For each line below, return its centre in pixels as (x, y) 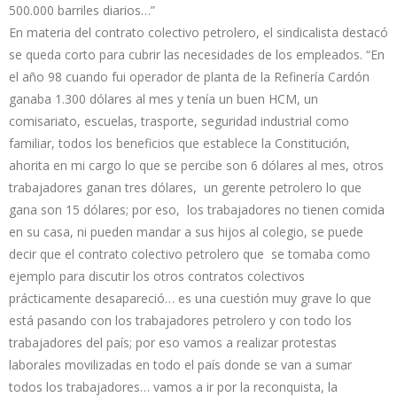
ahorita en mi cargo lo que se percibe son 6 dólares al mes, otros (196, 165)
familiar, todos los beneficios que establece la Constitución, (179, 143)
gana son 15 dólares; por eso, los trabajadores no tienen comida (197, 209)
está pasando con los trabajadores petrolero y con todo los (180, 320)
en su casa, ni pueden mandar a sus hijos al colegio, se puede (186, 231)
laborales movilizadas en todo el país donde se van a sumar (180, 364)
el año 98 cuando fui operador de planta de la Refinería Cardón (189, 76)
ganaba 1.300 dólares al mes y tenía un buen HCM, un (163, 98)
